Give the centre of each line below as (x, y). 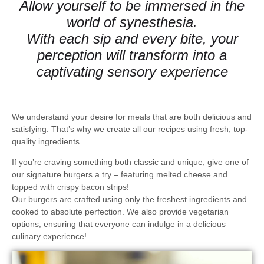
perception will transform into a (132, 55)
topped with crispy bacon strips (69, 187)
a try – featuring (124, 174)
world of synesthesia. (132, 22)
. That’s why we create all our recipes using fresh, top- (147, 129)
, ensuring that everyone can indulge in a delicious (132, 224)
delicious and (227, 116)
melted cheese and (192, 174)
